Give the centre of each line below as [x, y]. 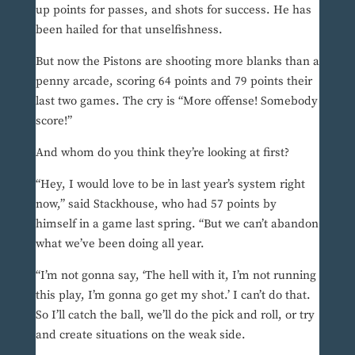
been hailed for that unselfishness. [129, 30]
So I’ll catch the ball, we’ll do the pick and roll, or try [175, 315]
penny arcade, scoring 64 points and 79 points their [174, 82]
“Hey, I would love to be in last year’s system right [170, 185]
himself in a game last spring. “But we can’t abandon [177, 224]
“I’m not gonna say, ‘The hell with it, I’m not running [176, 276]
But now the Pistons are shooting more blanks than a [177, 62]
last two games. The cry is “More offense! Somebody [176, 101]
